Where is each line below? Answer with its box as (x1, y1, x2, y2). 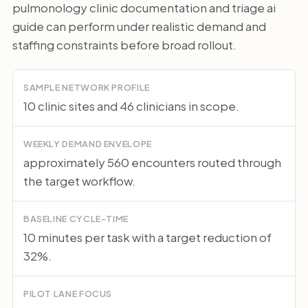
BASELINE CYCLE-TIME (23, 212, 129, 224)
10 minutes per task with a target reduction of (23, 229, 272, 245)
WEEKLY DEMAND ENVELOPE (23, 138, 152, 150)
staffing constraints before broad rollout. (12, 36, 236, 52)
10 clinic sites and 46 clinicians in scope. (23, 98, 239, 114)
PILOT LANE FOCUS (23, 287, 113, 299)
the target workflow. (23, 173, 135, 188)
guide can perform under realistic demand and (12, 18, 266, 34)
